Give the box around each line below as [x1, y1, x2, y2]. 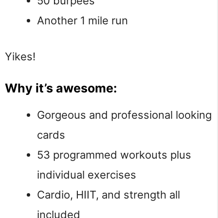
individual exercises [37, 168, 136, 181]
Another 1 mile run [37, 14, 128, 27]
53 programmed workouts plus [37, 148, 191, 161]
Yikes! [5, 50, 36, 63]
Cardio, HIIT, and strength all [37, 188, 180, 201]
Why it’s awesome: [5, 80, 117, 95]
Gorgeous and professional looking [37, 108, 212, 121]
